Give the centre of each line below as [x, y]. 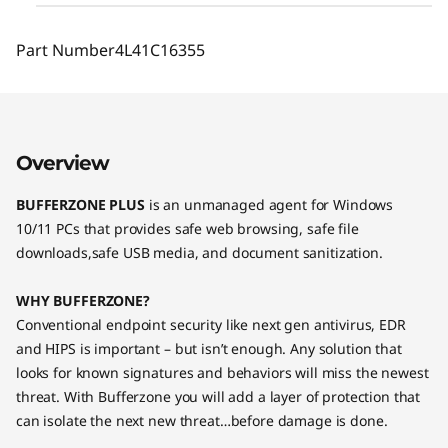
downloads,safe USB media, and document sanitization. [201, 252]
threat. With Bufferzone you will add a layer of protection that [218, 396]
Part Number [65, 50]
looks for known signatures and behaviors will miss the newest [222, 372]
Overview [62, 163]
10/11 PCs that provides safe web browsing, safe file [187, 228]
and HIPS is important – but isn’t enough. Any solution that [209, 348]
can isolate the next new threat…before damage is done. [204, 420]
